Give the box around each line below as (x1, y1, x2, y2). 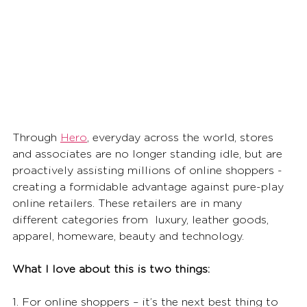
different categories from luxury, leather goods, (12, 214, 272, 225)
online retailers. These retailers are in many (12, 197, 245, 209)
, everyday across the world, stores (87, 132, 277, 143)
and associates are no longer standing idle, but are (12, 148, 286, 160)
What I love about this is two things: (12, 263, 213, 275)
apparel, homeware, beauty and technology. (12, 230, 247, 242)
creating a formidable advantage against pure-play (12, 181, 287, 193)
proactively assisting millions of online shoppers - (12, 164, 286, 176)
